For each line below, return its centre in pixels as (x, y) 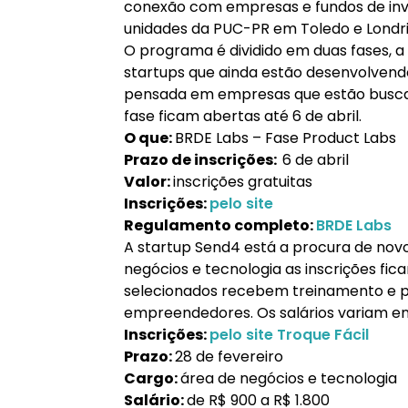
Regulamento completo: (220, 225)
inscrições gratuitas (243, 182)
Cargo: (152, 378)
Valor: (148, 182)
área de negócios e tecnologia (289, 378)
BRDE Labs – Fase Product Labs (286, 138)
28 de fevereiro (229, 357)
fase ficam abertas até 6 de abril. (243, 116)
